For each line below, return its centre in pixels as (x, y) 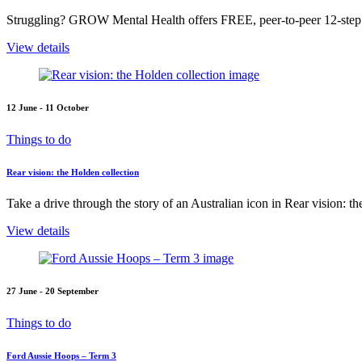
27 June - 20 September (53, 291)
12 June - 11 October (48, 107)
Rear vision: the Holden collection (73, 172)
